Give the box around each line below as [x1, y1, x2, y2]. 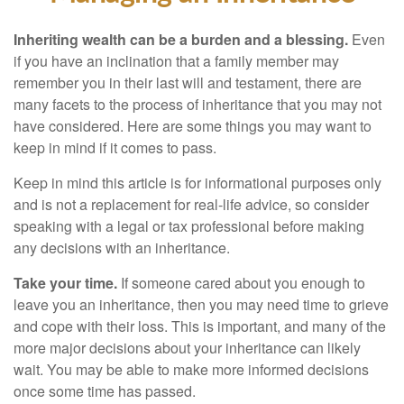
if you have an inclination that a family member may [14, 50, 339, 71]
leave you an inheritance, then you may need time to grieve [14, 294, 389, 315]
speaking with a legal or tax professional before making [14, 216, 364, 236]
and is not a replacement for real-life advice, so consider [14, 194, 369, 215]
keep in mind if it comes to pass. [14, 137, 216, 158]
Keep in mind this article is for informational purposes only [14, 172, 381, 193]
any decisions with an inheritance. [14, 237, 230, 258]
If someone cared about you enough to [117, 272, 365, 293]
